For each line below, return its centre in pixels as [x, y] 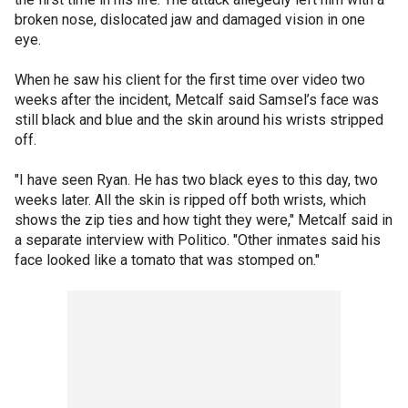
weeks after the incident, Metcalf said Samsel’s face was [197, 100]
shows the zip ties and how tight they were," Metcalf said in [204, 220]
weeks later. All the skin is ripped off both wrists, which [190, 200]
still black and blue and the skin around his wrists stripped [199, 120]
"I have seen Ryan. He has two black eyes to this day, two [196, 180]
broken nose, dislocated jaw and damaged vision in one [190, 20]
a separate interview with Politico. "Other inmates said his [198, 240]
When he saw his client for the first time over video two [190, 80]
